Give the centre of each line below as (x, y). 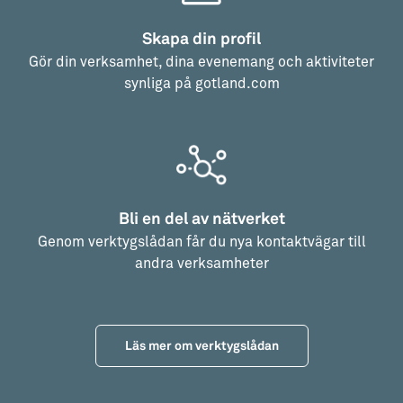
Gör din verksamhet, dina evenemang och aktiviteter (201, 63)
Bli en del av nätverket (201, 219)
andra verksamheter (201, 264)
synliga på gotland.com (201, 84)
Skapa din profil (201, 40)
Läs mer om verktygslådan (201, 346)
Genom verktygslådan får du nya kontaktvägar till (201, 242)
